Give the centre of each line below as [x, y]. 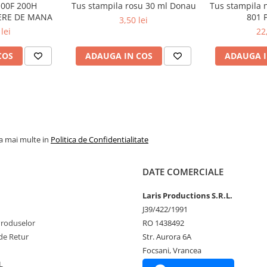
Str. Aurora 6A [167, 237]
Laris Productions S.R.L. [187, 195]
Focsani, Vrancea [172, 250]
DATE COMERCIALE [183, 172]
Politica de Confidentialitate [100, 139]
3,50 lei [133, 20]
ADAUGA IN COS [119, 56]
